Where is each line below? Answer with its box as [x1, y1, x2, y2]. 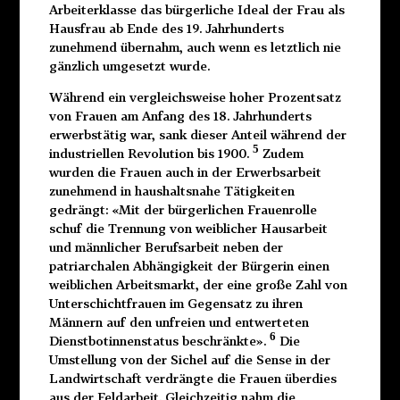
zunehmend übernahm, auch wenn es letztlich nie [48, 38, 341, 54]
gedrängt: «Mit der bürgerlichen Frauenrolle [48, 201, 317, 217]
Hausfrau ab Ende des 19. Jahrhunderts [48, 20, 284, 36]
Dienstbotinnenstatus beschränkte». [48, 332, 270, 348]
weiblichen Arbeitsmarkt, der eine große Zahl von [48, 276, 347, 292]
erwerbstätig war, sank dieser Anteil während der [48, 126, 346, 142]
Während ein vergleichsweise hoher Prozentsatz [48, 88, 341, 104]
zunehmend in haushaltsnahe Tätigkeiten [48, 182, 295, 198]
